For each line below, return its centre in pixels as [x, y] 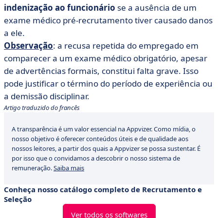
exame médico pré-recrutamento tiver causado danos [108, 20]
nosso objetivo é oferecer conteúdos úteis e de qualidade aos [100, 139]
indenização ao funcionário [60, 8]
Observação [28, 45]
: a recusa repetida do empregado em [126, 45]
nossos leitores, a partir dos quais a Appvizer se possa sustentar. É [106, 148]
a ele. [14, 33]
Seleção [18, 199]
